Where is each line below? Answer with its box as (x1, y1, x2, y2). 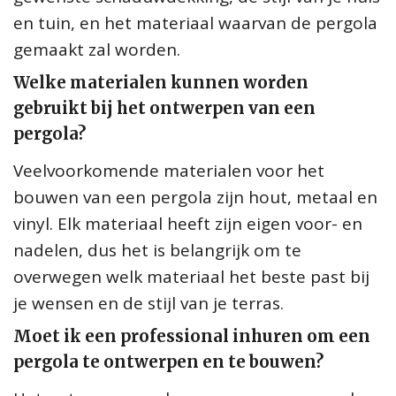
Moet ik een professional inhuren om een (13, 325, 370, 346)
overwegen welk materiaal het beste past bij (13, 264, 369, 288)
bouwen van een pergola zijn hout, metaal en (13, 185, 377, 209)
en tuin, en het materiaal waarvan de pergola (13, 11, 377, 34)
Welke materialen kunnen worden (13, 72, 308, 93)
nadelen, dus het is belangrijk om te (13, 238, 301, 262)
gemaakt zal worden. (13, 37, 180, 61)
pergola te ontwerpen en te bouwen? (13, 351, 324, 372)
